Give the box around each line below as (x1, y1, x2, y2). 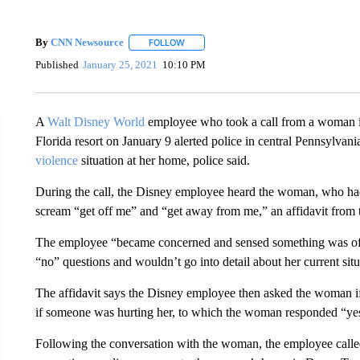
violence (35, 153, 81, 167)
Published (35, 59, 79, 72)
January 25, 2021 (83, 59, 158, 72)
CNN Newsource (50, 36, 124, 48)
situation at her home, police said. (80, 153, 250, 167)
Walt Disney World (47, 114, 145, 129)
